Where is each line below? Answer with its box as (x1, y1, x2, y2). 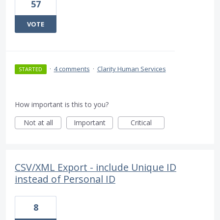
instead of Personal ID (15, 172, 115, 186)
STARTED (19, 65, 43, 73)
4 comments (54, 64, 90, 74)
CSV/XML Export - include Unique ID (15, 161, 176, 174)
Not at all (23, 118, 53, 128)
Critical (131, 118, 152, 128)
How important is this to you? (15, 100, 109, 110)
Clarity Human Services (97, 64, 166, 74)
